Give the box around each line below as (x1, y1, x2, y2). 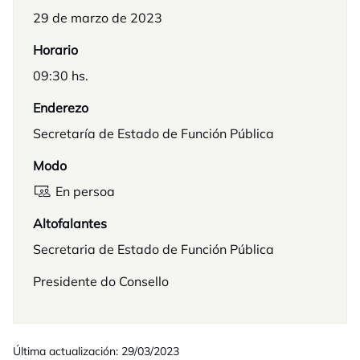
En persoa (55, 183, 115, 199)
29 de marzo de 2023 (33, 10, 162, 26)
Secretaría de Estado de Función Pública (33, 125, 274, 141)
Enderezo (33, 100, 88, 116)
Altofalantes (33, 215, 107, 231)
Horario (33, 42, 78, 58)
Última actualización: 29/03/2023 (13, 344, 179, 358)
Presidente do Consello (33, 273, 169, 289)
